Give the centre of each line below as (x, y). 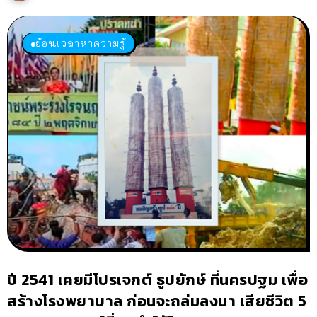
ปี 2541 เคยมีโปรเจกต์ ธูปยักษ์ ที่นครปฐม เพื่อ (157, 280)
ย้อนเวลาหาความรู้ (81, 43)
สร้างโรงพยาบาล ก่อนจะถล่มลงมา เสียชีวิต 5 (157, 301)
